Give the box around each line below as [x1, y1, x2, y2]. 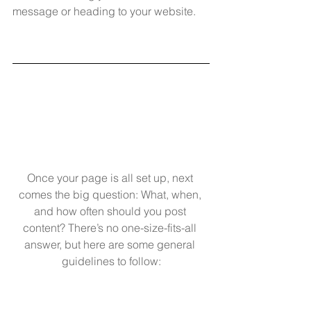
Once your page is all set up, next [26, 171, 196, 185]
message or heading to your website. [12, 3, 196, 18]
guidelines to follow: [61, 254, 161, 269]
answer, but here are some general [24, 237, 198, 252]
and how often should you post [33, 204, 189, 219]
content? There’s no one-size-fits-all [23, 221, 199, 235]
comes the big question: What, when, [18, 187, 204, 202]
